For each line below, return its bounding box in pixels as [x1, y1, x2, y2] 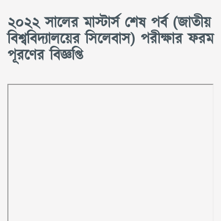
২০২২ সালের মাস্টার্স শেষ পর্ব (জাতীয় [7, 13, 211, 34]
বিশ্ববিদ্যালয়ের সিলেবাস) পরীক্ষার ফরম [7, 29, 214, 50]
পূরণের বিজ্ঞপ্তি [7, 45, 83, 66]
